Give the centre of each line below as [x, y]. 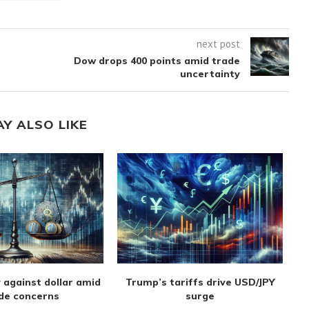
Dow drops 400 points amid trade [157, 61]
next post [218, 44]
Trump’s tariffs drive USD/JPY [200, 282]
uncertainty [210, 74]
